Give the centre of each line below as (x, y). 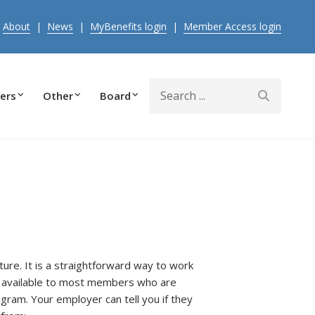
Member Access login (232, 26)
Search (165, 85)
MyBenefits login (128, 26)
